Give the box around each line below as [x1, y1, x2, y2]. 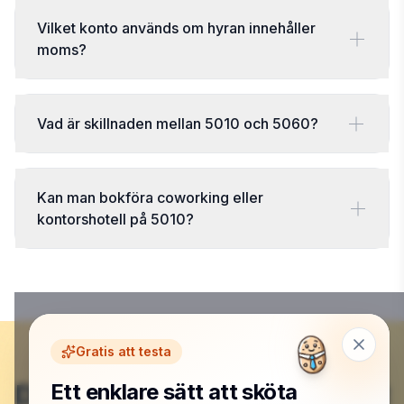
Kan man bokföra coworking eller [37, 188, 263, 207]
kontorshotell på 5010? [37, 210, 194, 228]
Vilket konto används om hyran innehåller [37, 19, 316, 37]
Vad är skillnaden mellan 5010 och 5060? [37, 115, 318, 133]
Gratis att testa [76, 344, 171, 359]
